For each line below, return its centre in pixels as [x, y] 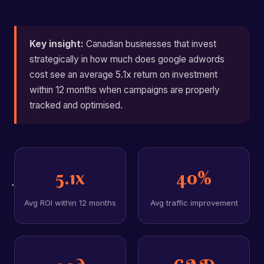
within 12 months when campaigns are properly [125, 90]
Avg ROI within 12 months [70, 203]
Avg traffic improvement [194, 203]
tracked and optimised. [76, 105]
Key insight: [57, 44]
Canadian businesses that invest [150, 44]
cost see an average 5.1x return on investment [123, 75]
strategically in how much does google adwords [127, 59]
